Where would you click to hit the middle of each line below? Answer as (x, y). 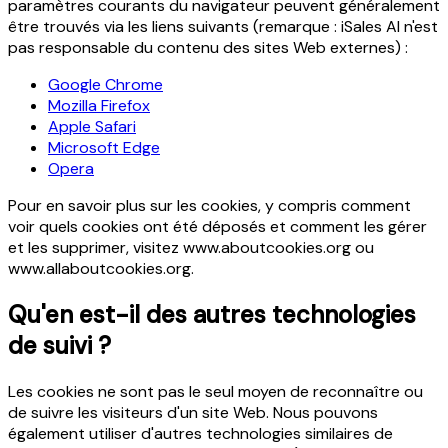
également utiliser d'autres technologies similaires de (200, 434)
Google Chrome (105, 85)
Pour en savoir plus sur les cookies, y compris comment (209, 206)
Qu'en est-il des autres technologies (212, 315)
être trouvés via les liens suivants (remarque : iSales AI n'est (223, 27)
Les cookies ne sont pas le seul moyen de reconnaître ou (215, 392)
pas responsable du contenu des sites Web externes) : (208, 48)
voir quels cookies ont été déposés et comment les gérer (217, 227)
